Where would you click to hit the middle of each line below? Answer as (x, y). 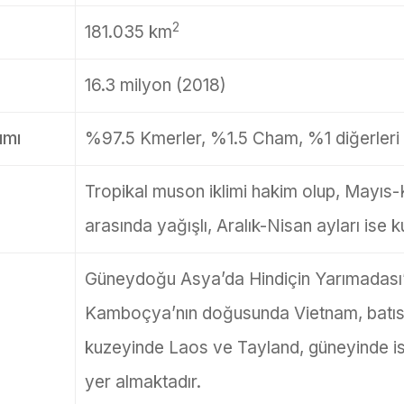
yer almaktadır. (142, 382)
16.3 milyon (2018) (155, 85)
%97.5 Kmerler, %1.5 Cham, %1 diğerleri (242, 138)
